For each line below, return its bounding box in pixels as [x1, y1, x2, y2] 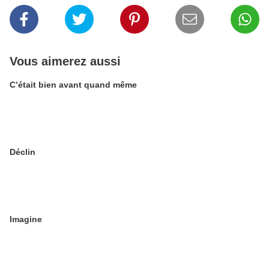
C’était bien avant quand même [10, 80, 137, 89]
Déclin [10, 147, 35, 157]
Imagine [10, 214, 42, 224]
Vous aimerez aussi [10, 55, 121, 68]
